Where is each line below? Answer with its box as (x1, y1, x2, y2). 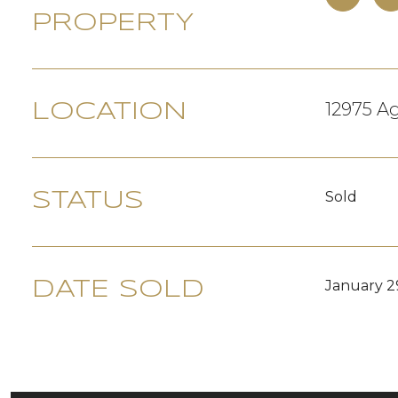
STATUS (32, 189, 144, 213)
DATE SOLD (32, 278, 204, 302)
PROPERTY (32, 12, 195, 36)
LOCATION (32, 100, 187, 124)
